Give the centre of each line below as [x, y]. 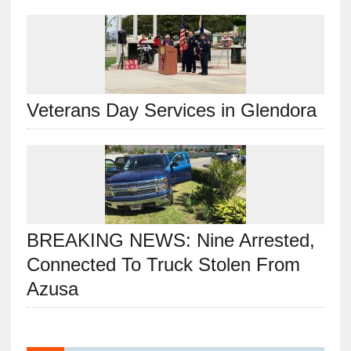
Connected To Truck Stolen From [163, 265]
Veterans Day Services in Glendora [171, 110]
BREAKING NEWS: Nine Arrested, [170, 241]
